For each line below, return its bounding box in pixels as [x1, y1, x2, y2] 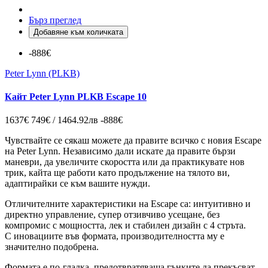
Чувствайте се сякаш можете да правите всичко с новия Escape [5, 135, 261, 146]
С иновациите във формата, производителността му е [5, 231, 224, 242]
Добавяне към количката [33, 27, 123, 36]
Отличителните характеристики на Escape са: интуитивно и [5, 199, 251, 209]
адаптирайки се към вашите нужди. [5, 178, 150, 189]
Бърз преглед [29, 14, 81, 25]
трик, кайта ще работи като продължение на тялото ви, [5, 167, 230, 178]
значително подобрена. [5, 242, 99, 252]
